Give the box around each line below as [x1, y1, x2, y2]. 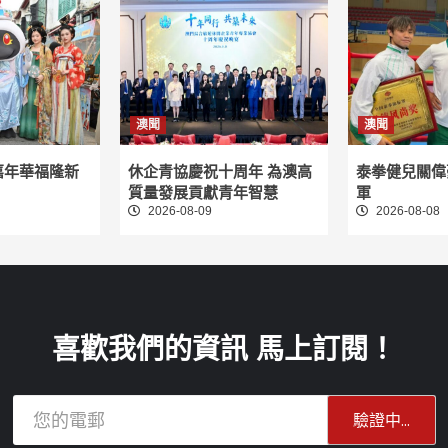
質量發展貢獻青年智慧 [127, 184, 278, 202]
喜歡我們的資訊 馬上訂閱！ [52, 334, 396, 366]
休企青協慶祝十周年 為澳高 [127, 163, 312, 181]
